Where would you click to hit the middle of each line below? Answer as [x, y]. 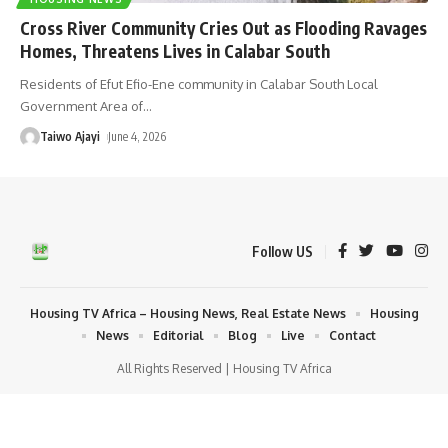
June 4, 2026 [137, 136]
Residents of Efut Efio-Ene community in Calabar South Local [199, 83]
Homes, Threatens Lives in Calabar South [175, 50]
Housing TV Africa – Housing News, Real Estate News [187, 313]
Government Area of [81, 105]
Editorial [178, 335]
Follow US [282, 251]
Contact [352, 335]
